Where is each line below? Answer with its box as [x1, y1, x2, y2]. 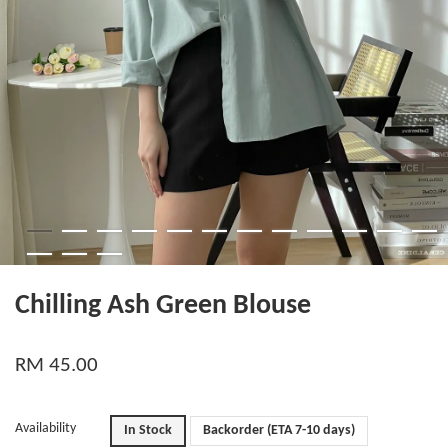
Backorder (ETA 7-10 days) [203, 423, 355, 439]
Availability [15, 421, 76, 437]
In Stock [124, 423, 172, 439]
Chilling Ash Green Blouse [15, 292, 311, 321]
